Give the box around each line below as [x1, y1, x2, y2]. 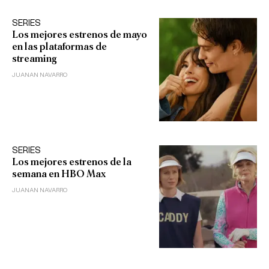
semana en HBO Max [12, 168, 106, 179]
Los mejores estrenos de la [12, 156, 131, 167]
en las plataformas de [12, 41, 107, 52]
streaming [12, 53, 57, 64]
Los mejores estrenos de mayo [12, 29, 147, 40]
